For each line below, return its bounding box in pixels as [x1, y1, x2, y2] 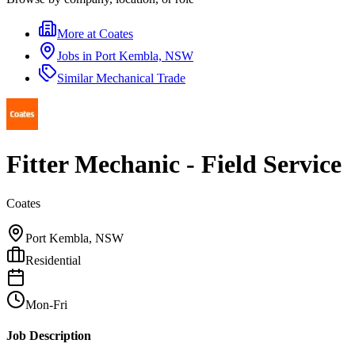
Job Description [6, 329, 91, 343]
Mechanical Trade [96, 71, 185, 85]
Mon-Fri [25, 297, 67, 311]
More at [57, 27, 99, 40]
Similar [57, 71, 96, 85]
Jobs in [57, 49, 95, 63]
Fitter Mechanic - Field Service [6, 150, 342, 179]
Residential [25, 253, 81, 267]
